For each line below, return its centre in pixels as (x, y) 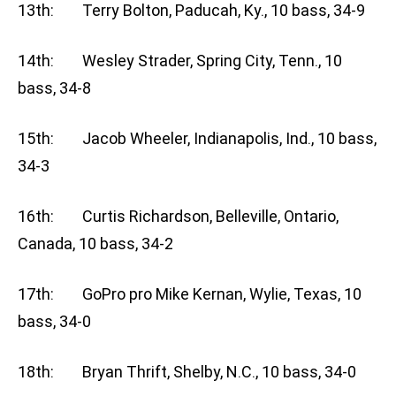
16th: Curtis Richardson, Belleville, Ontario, (178, 217)
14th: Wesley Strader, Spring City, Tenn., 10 (180, 61)
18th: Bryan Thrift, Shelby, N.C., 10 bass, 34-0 (187, 372)
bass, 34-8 (54, 88)
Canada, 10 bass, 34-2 (95, 244)
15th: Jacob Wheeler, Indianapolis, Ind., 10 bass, (197, 139)
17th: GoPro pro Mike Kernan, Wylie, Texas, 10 (190, 294)
